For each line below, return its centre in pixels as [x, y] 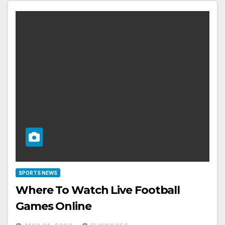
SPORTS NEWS [38, 173]
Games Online [53, 206]
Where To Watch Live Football [98, 190]
